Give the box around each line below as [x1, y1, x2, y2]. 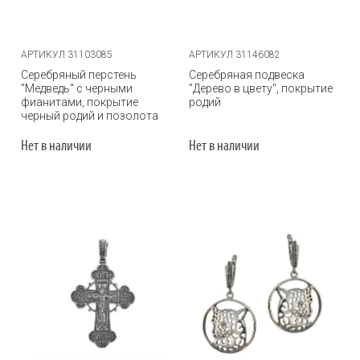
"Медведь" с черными [21, 82, 133, 95]
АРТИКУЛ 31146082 [189, 49, 280, 60]
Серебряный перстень [21, 68, 137, 81]
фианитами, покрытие [21, 96, 138, 108]
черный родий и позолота [21, 109, 158, 122]
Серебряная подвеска [189, 68, 305, 81]
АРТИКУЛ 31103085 [21, 49, 112, 60]
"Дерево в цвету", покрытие [189, 82, 333, 95]
